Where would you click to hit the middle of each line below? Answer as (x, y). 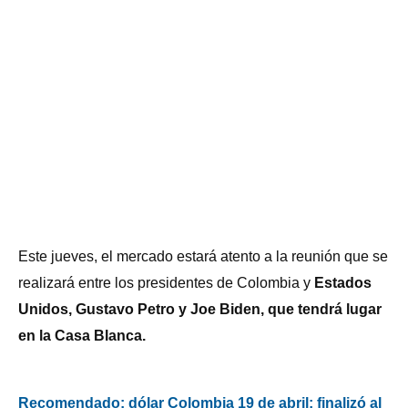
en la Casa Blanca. (82, 336)
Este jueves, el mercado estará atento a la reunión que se (203, 257)
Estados (341, 283)
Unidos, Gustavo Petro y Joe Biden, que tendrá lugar (200, 310)
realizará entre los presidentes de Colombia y (164, 283)
